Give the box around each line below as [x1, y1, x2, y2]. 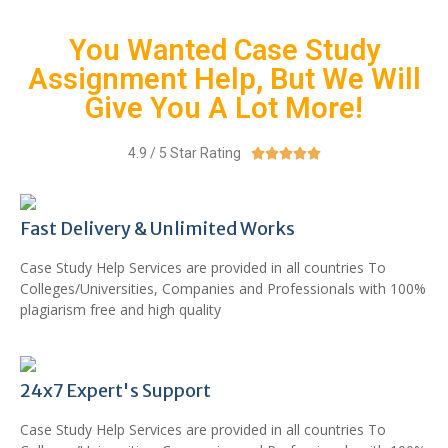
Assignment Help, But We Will [27, 62, 421, 96]
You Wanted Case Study [68, 33, 380, 67]
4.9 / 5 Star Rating [127, 145, 241, 161]
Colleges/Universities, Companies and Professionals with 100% [20, 279, 426, 298]
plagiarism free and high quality [20, 300, 221, 319]
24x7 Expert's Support [20, 379, 211, 402]
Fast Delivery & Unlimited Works [20, 217, 295, 240]
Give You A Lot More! [85, 91, 363, 125]
